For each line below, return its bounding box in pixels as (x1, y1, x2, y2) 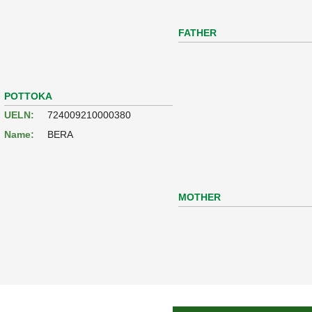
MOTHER (178, 191, 221, 203)
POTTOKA (4, 90, 53, 102)
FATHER (178, 26, 217, 38)
